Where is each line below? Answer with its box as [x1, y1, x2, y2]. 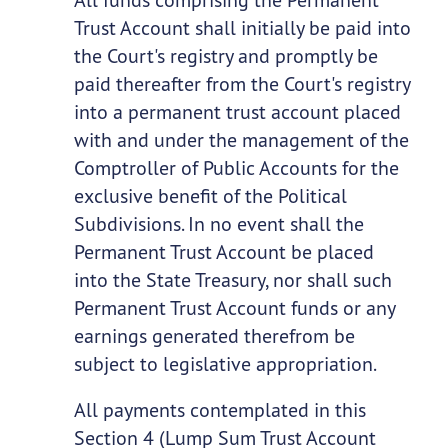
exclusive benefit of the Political [73, 183, 347, 209]
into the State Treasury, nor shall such [73, 267, 392, 293]
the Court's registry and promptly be [73, 43, 378, 69]
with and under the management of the [73, 127, 409, 153]
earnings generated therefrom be [73, 323, 355, 349]
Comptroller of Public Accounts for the [73, 155, 399, 181]
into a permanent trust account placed [73, 99, 401, 125]
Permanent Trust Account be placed [73, 239, 374, 265]
